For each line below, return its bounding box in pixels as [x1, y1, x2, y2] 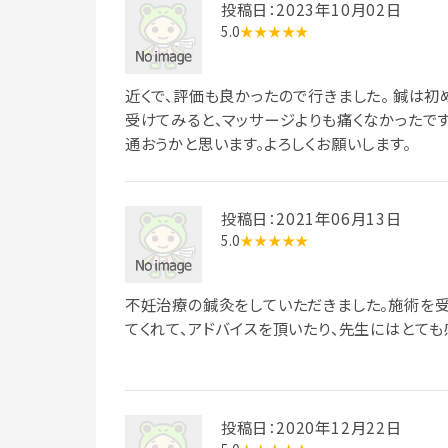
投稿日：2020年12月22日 [220, 415, 402, 438]
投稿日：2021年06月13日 [220, 206, 402, 229]
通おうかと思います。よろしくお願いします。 [124, 132, 411, 155]
